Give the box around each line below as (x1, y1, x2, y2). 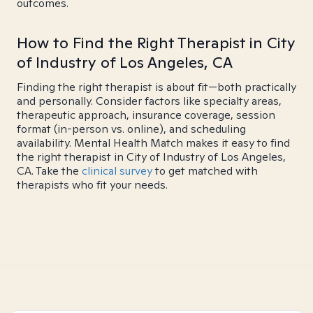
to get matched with (152, 163, 258, 178)
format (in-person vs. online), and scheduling (17, 122, 246, 136)
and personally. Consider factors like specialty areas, (17, 94, 282, 108)
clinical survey (82, 163, 152, 178)
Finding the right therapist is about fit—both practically (17, 80, 296, 94)
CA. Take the (17, 163, 82, 178)
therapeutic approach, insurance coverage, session (17, 108, 275, 122)
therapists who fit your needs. (17, 177, 168, 192)
